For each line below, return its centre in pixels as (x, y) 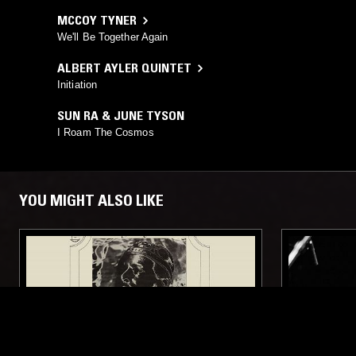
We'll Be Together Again (113, 37)
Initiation (77, 85)
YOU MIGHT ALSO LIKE (91, 201)
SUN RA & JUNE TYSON (121, 116)
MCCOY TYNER (97, 20)
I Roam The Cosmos (106, 133)
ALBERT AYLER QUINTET (124, 68)
